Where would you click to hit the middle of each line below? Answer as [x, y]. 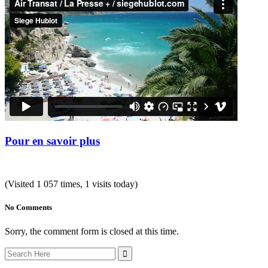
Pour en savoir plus [52, 141]
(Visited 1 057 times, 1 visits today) [71, 184]
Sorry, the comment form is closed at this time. [92, 231]
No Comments [28, 208]
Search [17, 251]
